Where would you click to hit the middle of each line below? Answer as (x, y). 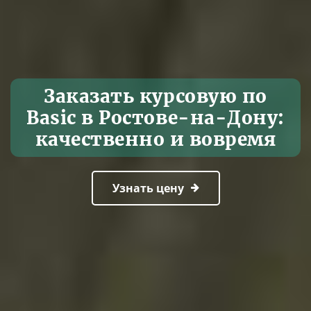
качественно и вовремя (155, 139)
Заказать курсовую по (155, 96)
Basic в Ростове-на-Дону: (155, 118)
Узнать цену (148, 188)
